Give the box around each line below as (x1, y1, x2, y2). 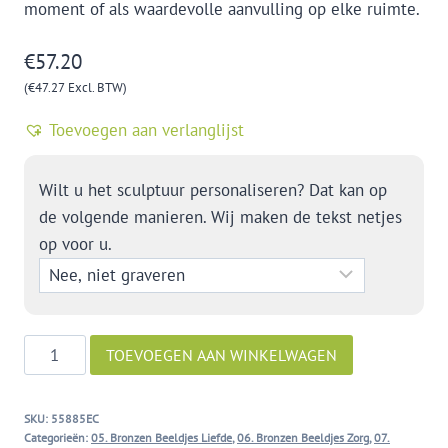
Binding (23, 336, 79, 359)
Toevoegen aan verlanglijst (49, 118, 244, 141)
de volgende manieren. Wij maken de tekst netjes (39, 205, 402, 228)
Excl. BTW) (65, 79, 127, 97)
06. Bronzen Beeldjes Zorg (237, 430, 369, 446)
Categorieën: (24, 430, 91, 446)
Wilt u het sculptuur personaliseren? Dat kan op (39, 178, 387, 201)
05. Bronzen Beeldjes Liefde (91, 430, 232, 446)
